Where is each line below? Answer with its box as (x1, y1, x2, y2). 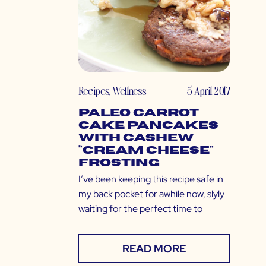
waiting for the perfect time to (78, 202, 202, 216)
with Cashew (78, 132, 194, 144)
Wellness (112, 83, 146, 99)
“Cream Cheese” (78, 145, 214, 157)
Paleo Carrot (78, 107, 199, 119)
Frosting (78, 157, 160, 169)
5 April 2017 (187, 83, 230, 99)
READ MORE (122, 242, 186, 256)
